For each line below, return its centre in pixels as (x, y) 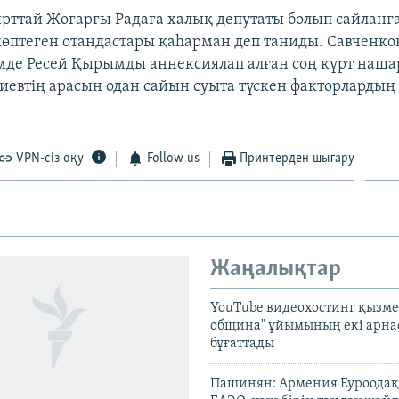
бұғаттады (242, 344)
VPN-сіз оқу (50, 158)
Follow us (173, 158)
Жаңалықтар (276, 269)
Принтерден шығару (297, 158)
